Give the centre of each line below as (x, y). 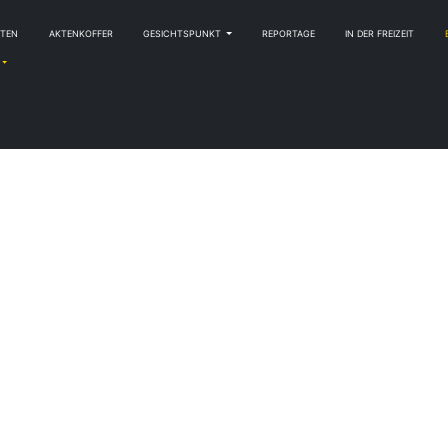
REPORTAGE (289, 34)
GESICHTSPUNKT (184, 34)
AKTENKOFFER (80, 34)
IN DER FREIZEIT (380, 34)
